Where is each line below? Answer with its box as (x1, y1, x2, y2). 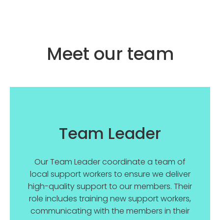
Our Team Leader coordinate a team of (34, 156, 186, 167)
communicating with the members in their (30, 205, 190, 217)
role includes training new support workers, (29, 193, 191, 204)
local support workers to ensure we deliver (29, 168, 191, 180)
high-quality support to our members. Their (28, 181, 192, 192)
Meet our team (46, 42, 174, 66)
